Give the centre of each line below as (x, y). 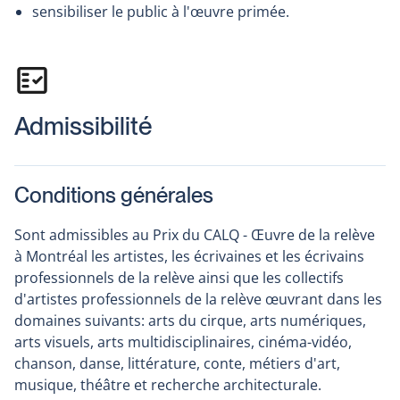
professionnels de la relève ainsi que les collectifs (179, 278)
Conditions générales (114, 196)
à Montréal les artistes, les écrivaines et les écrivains (189, 257)
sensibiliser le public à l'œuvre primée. (161, 12)
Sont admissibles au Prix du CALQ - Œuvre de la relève (195, 235)
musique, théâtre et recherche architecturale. (168, 385)
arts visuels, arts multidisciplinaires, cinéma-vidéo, (183, 342)
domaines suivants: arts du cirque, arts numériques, (190, 321)
